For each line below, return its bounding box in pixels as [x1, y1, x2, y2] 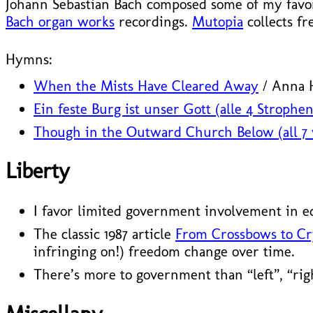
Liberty [6, 158, 70, 184]
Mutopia [192, 12, 243, 30]
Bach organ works [6, 12, 115, 30]
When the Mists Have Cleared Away [34, 76, 259, 94]
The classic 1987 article [34, 225, 175, 243]
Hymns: [6, 50, 52, 68]
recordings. [115, 12, 192, 30]
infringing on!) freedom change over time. [34, 242, 295, 261]
